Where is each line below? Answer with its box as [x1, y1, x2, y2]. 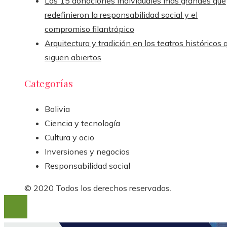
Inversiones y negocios [45, 146, 130, 157]
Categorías [24, 77, 73, 90]
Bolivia [45, 104, 70, 115]
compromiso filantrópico [45, 23, 134, 34]
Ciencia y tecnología [45, 118, 120, 129]
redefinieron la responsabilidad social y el [45, 9, 198, 20]
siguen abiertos [45, 52, 101, 62]
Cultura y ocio [45, 132, 94, 143]
